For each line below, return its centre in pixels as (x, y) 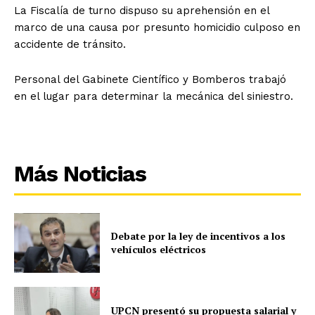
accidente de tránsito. (70, 44)
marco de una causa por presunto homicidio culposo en (157, 27)
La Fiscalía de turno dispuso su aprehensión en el (142, 10)
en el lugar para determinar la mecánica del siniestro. (154, 96)
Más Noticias (80, 173)
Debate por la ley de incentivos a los (199, 236)
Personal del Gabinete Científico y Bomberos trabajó (150, 79)
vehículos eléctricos (159, 250)
